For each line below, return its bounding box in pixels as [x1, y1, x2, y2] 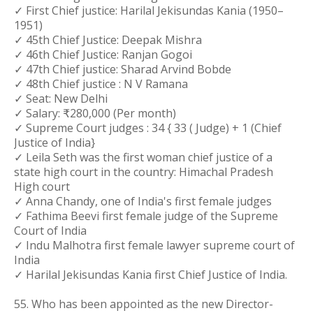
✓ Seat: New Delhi [14, 91, 108, 106]
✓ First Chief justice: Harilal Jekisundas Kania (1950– [14, 3, 284, 18]
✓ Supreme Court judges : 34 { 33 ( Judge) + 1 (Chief [14, 120, 282, 136]
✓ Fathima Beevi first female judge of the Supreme [14, 208, 278, 224]
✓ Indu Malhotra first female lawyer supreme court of [14, 238, 295, 253]
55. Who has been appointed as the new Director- [14, 296, 273, 312]
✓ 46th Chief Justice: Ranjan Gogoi [14, 47, 192, 62]
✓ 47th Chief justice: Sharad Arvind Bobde [14, 61, 231, 77]
